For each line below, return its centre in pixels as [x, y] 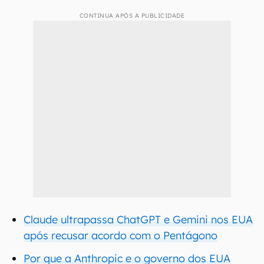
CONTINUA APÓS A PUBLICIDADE [132, 16]
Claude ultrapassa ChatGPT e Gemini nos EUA [138, 220]
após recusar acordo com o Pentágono [121, 235]
